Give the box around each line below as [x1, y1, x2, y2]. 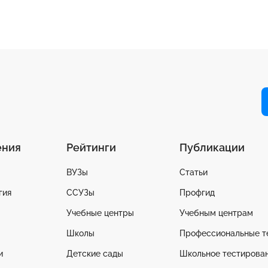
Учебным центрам [179, 208, 253, 218]
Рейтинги [66, 141, 116, 154]
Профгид [179, 188, 215, 198]
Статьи [179, 167, 208, 178]
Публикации [179, 141, 245, 154]
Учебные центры [66, 208, 134, 218]
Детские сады [66, 249, 123, 259]
